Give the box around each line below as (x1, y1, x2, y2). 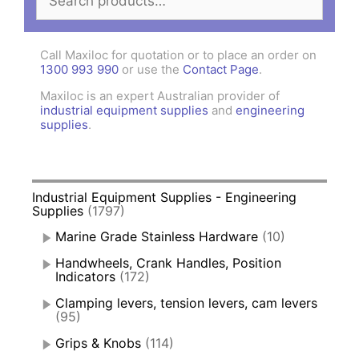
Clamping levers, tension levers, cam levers (55, 295, 317, 312)
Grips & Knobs (55, 335, 141, 352)
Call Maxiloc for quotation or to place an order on (40, 47, 317, 63)
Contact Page (183, 62, 259, 78)
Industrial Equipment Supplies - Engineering (32, 189, 296, 206)
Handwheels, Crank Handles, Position (55, 255, 281, 272)
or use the (119, 62, 183, 78)
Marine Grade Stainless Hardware (55, 228, 258, 245)
